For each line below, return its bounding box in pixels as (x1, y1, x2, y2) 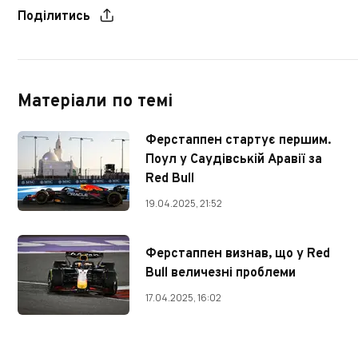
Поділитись (18, 9, 90, 26)
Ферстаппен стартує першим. (145, 133, 331, 149)
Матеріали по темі (18, 91, 173, 113)
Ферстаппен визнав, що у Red (145, 246, 330, 263)
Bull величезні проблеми (145, 265, 296, 282)
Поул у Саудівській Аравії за (145, 152, 322, 169)
